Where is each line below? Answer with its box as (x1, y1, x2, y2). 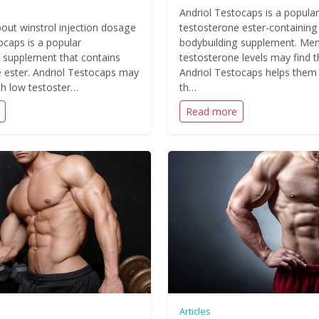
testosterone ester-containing (179, 21, 318, 34)
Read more (186, 105, 237, 118)
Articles (179, 305, 211, 318)
